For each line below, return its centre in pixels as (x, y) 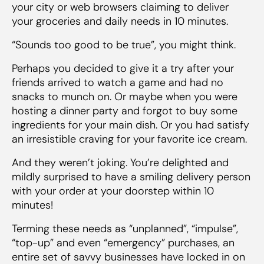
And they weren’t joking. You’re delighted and (120, 162)
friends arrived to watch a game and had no (118, 82)
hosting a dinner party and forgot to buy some (125, 110)
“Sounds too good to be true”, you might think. (124, 44)
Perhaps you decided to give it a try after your (123, 68)
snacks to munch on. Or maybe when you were (125, 96)
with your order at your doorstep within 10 (113, 191)
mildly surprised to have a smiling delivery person (131, 176)
